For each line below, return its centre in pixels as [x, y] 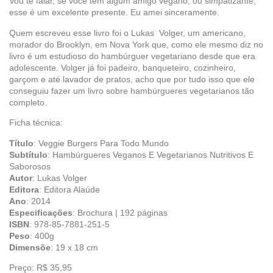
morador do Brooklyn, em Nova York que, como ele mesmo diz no [136, 44]
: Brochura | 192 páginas [120, 212]
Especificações [41, 212]
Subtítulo [28, 154]
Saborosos [30, 166]
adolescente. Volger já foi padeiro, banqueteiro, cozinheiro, [122, 67]
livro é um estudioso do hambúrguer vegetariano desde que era [132, 56]
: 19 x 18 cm [74, 247]
